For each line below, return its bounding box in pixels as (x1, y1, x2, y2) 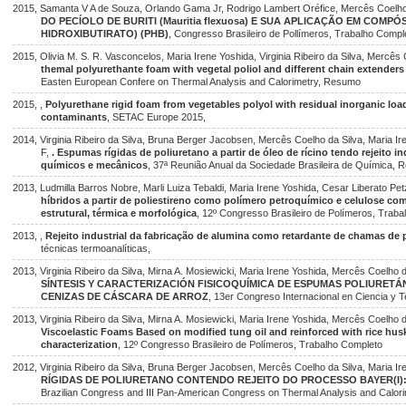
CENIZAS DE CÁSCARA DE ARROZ (41, 291, 209, 302)
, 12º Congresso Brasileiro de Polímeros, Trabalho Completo (118, 339, 383, 350)
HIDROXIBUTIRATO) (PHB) (41, 28, 169, 39)
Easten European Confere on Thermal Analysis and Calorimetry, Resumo (41, 76, 362, 87)
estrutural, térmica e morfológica (41, 208, 198, 218)
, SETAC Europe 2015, (107, 111, 207, 122)
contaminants (41, 111, 108, 122)
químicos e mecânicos (41, 159, 149, 170)
